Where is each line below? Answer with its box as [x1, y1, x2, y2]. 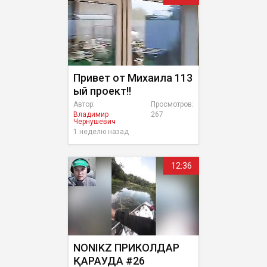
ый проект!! [73, 85, 131, 97]
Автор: [73, 100, 95, 108]
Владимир [73, 110, 108, 119]
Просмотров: [151, 100, 194, 108]
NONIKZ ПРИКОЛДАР [73, 241, 179, 254]
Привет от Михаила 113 [73, 72, 193, 84]
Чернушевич [73, 117, 116, 126]
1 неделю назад [73, 128, 129, 136]
